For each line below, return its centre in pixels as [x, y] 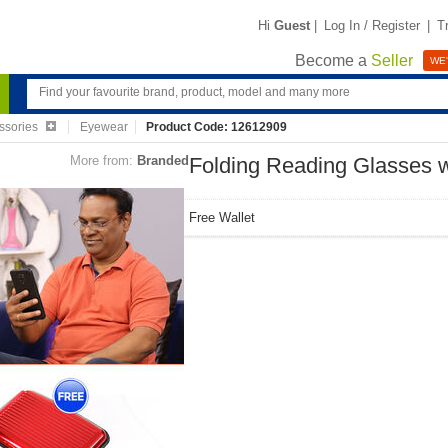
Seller [392, 61]
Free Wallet [222, 217]
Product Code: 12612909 [217, 127]
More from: [101, 160]
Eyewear [103, 127]
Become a [333, 61]
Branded [163, 160]
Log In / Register [372, 25]
